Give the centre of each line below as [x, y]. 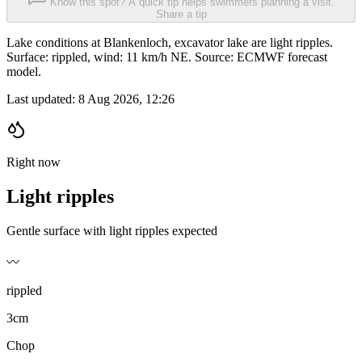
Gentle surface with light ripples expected [112, 231]
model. [24, 72]
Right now [34, 162]
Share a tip [181, 15]
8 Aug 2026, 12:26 [126, 99]
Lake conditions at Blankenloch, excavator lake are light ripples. [170, 43]
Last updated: [42, 99]
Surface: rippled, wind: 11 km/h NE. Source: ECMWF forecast [167, 57]
